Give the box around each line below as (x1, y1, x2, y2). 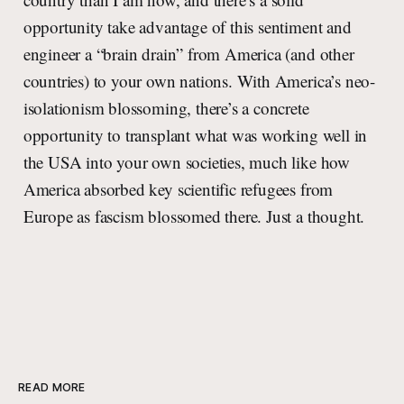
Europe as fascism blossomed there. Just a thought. (23, 205, 365, 228)
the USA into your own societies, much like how (23, 151, 350, 174)
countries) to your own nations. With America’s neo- (23, 69, 376, 93)
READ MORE (18, 381, 86, 395)
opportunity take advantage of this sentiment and (23, 15, 352, 39)
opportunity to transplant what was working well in (23, 124, 368, 147)
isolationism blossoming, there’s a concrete (23, 96, 309, 120)
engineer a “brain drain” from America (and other (23, 42, 354, 66)
